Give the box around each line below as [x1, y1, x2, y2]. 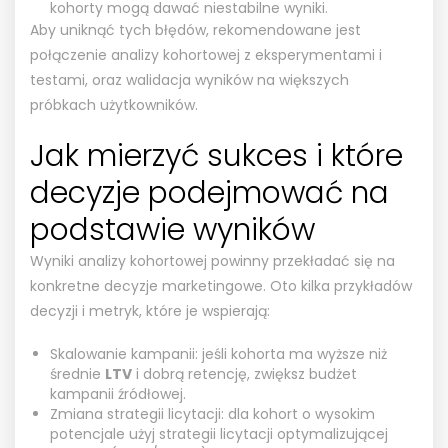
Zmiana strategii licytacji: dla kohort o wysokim [50, 403, 375, 424]
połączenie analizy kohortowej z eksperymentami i [30, 44, 382, 65]
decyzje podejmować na [30, 171, 389, 214]
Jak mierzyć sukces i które [30, 134, 403, 177]
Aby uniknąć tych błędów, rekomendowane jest [30, 19, 361, 40]
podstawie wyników [30, 208, 315, 251]
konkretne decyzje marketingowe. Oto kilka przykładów [30, 275, 412, 296]
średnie [50, 363, 105, 384]
